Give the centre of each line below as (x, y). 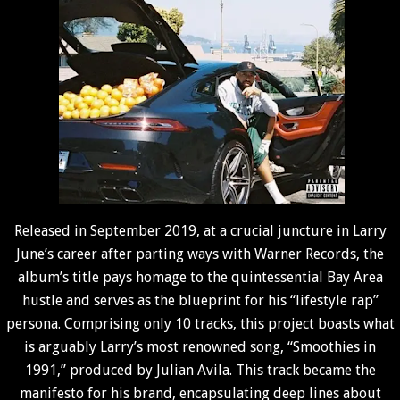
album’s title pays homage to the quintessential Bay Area (200, 277)
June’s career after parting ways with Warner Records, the (200, 254)
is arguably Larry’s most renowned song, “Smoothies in (200, 347)
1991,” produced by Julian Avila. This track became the (200, 370)
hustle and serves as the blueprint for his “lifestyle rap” (200, 300)
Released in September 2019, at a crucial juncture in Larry (200, 231)
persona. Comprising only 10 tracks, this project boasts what (200, 324)
